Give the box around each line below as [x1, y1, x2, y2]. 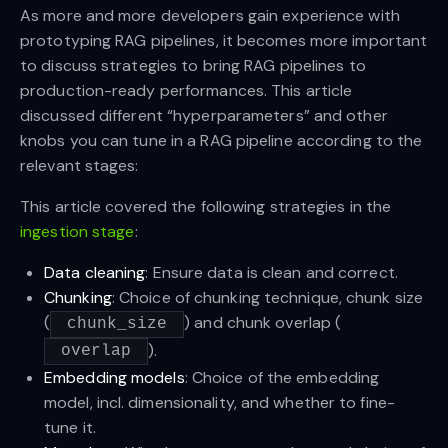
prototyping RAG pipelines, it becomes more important [20, 30, 428, 52]
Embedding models [44, 367, 185, 389]
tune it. [44, 417, 96, 439]
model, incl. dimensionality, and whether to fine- [44, 392, 395, 414]
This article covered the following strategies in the [20, 196, 392, 218]
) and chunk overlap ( [184, 312, 342, 334]
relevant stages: [20, 155, 139, 177]
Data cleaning [44, 262, 146, 284]
